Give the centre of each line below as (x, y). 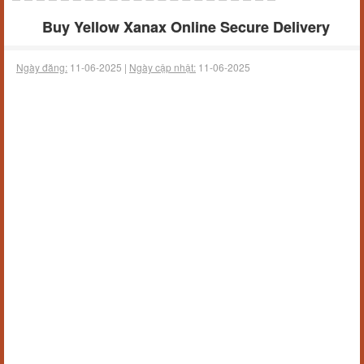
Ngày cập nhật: (162, 67)
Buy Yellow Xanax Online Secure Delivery (186, 27)
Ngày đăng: (42, 67)
